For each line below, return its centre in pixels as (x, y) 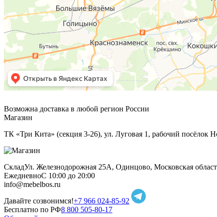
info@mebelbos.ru (32, 184)
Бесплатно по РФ (32, 209)
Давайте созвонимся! (39, 201)
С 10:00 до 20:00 (68, 175)
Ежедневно (23, 175)
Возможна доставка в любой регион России (77, 108)
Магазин (18, 117)
